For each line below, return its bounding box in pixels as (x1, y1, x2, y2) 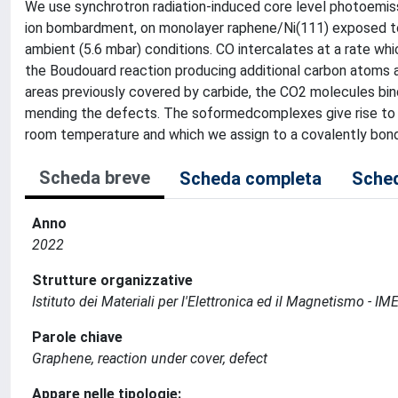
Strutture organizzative (32, 272, 193, 289)
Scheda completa (179, 168, 322, 189)
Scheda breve (39, 167, 150, 188)
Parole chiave (32, 329, 123, 346)
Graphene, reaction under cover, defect (32, 350, 267, 367)
